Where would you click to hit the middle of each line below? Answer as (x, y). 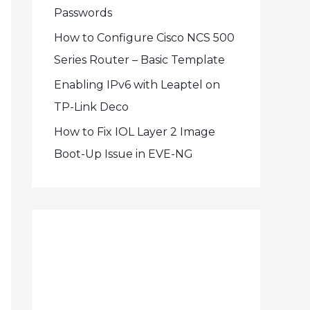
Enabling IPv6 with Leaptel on (137, 85)
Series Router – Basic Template (139, 60)
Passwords (83, 13)
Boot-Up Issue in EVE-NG (124, 154)
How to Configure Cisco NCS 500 (144, 38)
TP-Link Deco (91, 107)
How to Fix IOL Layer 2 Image (135, 132)
